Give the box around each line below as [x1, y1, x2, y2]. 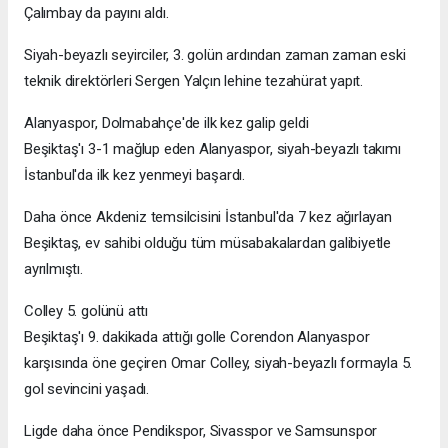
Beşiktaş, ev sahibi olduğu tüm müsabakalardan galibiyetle [24, 233, 392, 252]
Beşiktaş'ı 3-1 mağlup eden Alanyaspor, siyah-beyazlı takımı [24, 139, 401, 158]
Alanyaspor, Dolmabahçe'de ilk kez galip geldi [24, 113, 309, 132]
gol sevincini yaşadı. [24, 379, 149, 398]
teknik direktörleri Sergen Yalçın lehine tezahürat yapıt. [24, 71, 364, 90]
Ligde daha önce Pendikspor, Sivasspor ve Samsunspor [24, 421, 378, 440]
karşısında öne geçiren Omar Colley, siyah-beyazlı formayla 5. [24, 353, 413, 372]
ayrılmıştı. [24, 259, 83, 278]
